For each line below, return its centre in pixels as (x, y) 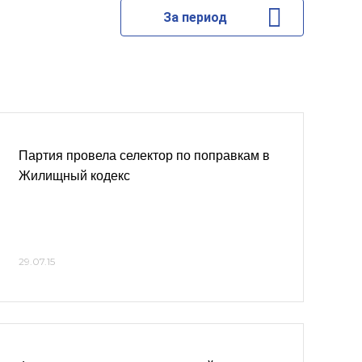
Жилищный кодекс (74, 176)
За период (195, 17)
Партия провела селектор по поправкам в (144, 156)
